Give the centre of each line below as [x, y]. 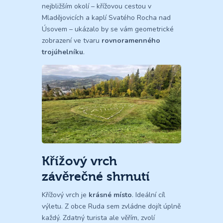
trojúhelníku [62, 52]
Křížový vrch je [65, 195]
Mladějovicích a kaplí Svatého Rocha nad [106, 18]
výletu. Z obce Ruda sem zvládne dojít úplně [111, 206]
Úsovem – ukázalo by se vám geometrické [108, 29]
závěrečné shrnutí [96, 176]
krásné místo [110, 195]
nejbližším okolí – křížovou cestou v [97, 6]
